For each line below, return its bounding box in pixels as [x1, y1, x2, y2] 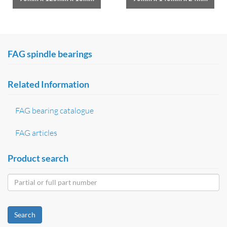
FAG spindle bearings [8, 48, 92, 59]
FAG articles [15, 127, 57, 138]
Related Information [8, 78, 89, 90]
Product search [8, 152, 68, 164]
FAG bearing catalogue [15, 105, 94, 116]
